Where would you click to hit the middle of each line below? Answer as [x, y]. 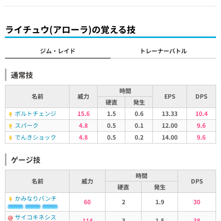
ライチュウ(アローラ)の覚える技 [70, 29]
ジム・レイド [58, 51]
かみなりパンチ [36, 198]
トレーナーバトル [163, 51]
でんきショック [36, 137]
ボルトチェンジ [36, 113]
